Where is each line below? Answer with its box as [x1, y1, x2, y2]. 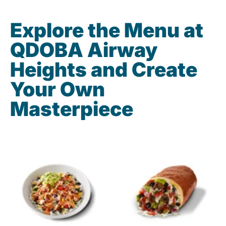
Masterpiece [10, 97, 133, 121]
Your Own [10, 77, 105, 101]
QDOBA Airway [10, 38, 157, 62]
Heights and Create [10, 58, 197, 82]
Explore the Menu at [10, 18, 203, 42]
